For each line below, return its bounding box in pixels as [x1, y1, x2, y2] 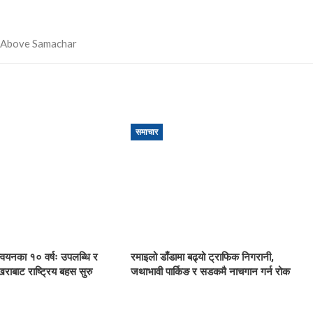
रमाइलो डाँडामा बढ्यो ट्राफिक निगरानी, [131, 250, 275, 263]
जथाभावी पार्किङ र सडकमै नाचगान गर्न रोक [131, 265, 291, 278]
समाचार [136, 126, 159, 137]
